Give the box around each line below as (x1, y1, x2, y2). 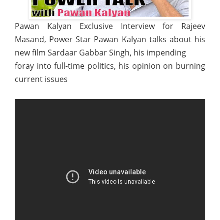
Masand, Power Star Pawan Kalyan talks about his (15, 33, 205, 45)
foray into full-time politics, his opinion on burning (15, 60, 205, 71)
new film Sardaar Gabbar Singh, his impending (15, 47, 186, 58)
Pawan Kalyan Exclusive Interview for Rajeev (15, 20, 205, 31)
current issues (15, 73, 68, 84)
